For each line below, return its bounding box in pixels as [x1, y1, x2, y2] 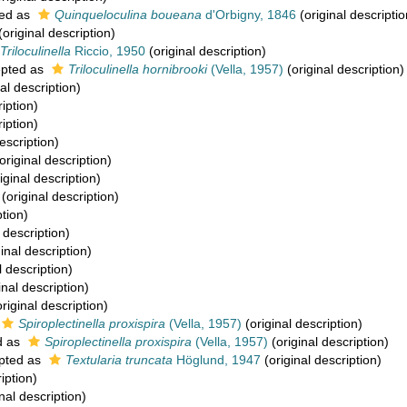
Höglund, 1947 [173, 352, 261, 367]
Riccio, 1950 [71, 44, 145, 58]
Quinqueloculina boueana [55, 7, 202, 22]
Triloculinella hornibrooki [68, 62, 207, 76]
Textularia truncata [65, 352, 173, 367]
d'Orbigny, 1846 [202, 7, 296, 22]
